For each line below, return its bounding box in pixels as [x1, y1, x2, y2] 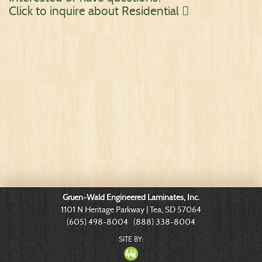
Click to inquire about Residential [9, 4, 182, 19]
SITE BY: [119, 235, 143, 243]
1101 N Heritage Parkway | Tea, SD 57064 [61, 204, 201, 215]
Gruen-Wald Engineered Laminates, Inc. [63, 192, 199, 202]
